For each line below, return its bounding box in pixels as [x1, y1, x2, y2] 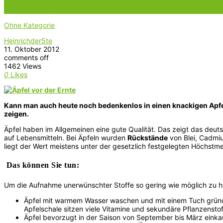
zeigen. [4, 110, 29, 118]
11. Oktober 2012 [4, 45, 59, 53]
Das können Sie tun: [4, 161, 79, 170]
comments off [4, 53, 49, 62]
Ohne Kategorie [4, 21, 55, 29]
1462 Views [4, 62, 41, 70]
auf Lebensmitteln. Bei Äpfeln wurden [4, 133, 127, 142]
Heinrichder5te [4, 36, 52, 45]
